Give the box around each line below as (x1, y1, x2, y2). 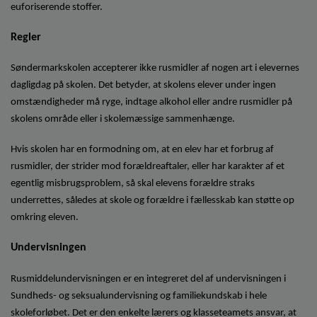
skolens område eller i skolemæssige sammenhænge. (11, 114, 235, 125)
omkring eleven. (11, 212, 79, 224)
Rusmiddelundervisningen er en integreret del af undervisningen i (11, 273, 286, 284)
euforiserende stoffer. (11, 1, 103, 13)
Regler (11, 31, 41, 43)
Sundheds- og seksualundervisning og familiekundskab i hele (11, 290, 267, 301)
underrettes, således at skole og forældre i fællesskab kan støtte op (11, 195, 294, 207)
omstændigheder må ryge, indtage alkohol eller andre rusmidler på (11, 97, 292, 108)
